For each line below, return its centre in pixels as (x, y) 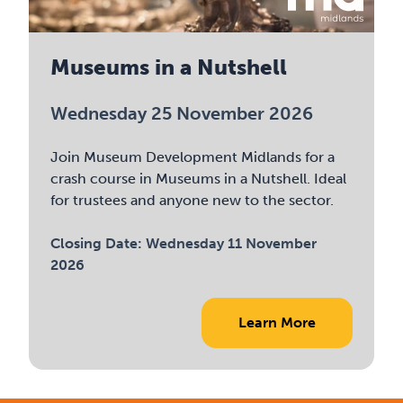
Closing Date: (99, 243)
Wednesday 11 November (232, 243)
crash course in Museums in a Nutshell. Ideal (199, 179)
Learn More (277, 322)
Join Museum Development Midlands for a (193, 157)
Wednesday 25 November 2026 (182, 113)
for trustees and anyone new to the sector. (193, 200)
